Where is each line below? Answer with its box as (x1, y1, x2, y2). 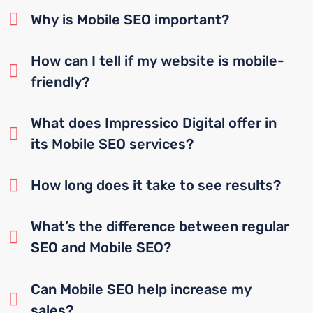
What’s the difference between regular (31, 218, 290, 235)
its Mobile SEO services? (31, 136, 194, 153)
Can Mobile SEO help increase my (31, 280, 252, 298)
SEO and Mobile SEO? (31, 239, 172, 256)
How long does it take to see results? (31, 177, 282, 194)
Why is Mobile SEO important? (31, 10, 230, 28)
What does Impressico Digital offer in (31, 115, 277, 132)
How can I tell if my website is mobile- (31, 52, 285, 69)
